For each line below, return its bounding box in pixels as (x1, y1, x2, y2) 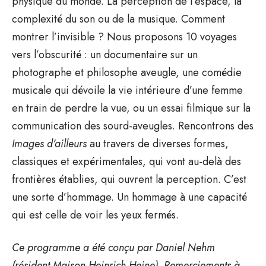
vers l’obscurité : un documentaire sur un (12, 46, 198, 62)
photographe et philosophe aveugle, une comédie (12, 64, 242, 80)
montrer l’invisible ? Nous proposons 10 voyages (12, 28, 237, 45)
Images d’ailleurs (12, 135, 87, 151)
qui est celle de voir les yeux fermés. (12, 207, 179, 223)
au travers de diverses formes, (87, 135, 229, 151)
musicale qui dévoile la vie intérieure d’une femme (12, 82, 243, 98)
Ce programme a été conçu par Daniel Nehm (12, 239, 215, 255)
